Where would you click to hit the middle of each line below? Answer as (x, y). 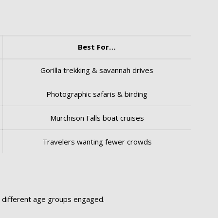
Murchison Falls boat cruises (97, 118)
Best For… (97, 47)
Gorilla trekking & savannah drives (97, 70)
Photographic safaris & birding (97, 94)
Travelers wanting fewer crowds (97, 142)
